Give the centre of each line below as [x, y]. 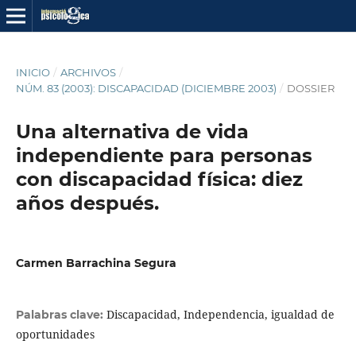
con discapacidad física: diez [159, 179]
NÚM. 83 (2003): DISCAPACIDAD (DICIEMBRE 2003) [146, 88]
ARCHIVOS [88, 72]
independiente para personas [164, 155]
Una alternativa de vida [132, 131]
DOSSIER [310, 88]
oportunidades [55, 335]
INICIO [33, 72]
